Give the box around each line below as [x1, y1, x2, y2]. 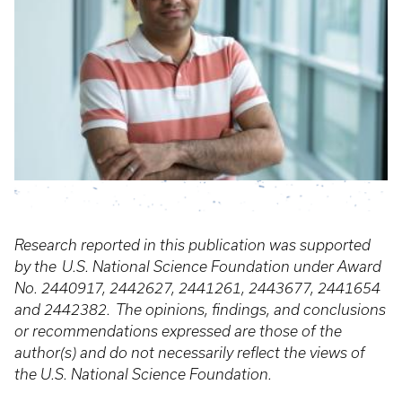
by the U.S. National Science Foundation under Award [14, 258, 381, 275]
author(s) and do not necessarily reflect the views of [14, 344, 365, 361]
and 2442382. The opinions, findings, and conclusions [14, 301, 386, 318]
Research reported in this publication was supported [14, 236, 371, 253]
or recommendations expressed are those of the [14, 322, 342, 339]
